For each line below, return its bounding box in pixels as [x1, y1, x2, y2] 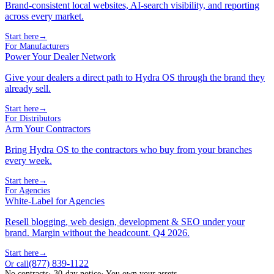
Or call [5, 259, 29, 268]
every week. [5, 155, 52, 166]
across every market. [5, 10, 84, 21]
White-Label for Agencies [5, 195, 105, 206]
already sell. [5, 83, 51, 94]
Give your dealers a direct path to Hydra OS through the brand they [5, 72, 265, 83]
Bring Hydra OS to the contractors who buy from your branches [5, 144, 252, 155]
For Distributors [5, 113, 61, 123]
